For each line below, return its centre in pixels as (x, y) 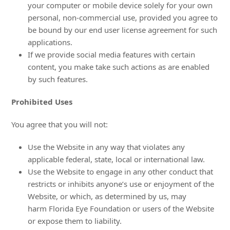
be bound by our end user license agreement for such (123, 30)
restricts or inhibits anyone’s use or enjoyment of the (121, 184)
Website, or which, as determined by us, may (107, 196)
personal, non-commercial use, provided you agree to (123, 17)
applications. (50, 42)
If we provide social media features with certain (112, 54)
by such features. (58, 79)
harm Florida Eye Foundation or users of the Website (121, 208)
